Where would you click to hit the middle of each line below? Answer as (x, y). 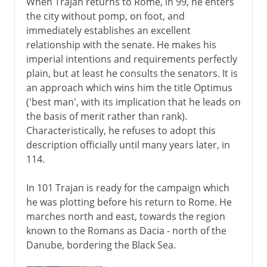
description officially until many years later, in (128, 145)
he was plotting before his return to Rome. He (129, 202)
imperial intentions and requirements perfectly (131, 59)
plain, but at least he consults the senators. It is (132, 73)
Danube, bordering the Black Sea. (101, 245)
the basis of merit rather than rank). (106, 116)
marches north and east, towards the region (125, 216)
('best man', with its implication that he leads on (133, 102)
